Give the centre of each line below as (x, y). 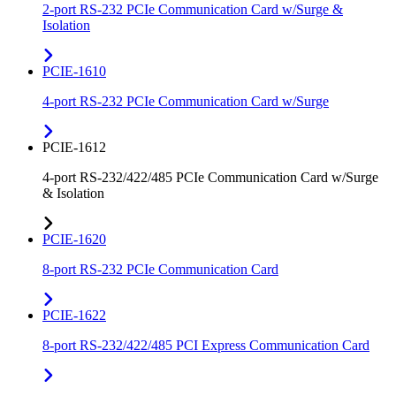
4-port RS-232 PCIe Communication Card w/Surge (186, 102)
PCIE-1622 (74, 316)
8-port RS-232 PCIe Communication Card (160, 270)
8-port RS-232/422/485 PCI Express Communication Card (206, 346)
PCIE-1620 (74, 240)
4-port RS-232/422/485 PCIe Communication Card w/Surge (210, 178)
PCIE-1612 (74, 148)
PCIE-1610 (74, 72)
